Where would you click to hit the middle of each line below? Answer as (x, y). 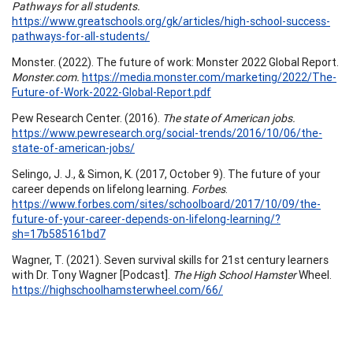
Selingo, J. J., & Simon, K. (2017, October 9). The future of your (166, 174)
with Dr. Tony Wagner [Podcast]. (92, 275)
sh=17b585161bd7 (59, 234)
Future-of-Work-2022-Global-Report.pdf (111, 92)
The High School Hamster (234, 275)
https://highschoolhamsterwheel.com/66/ (117, 290)
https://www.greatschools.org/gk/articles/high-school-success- (171, 21)
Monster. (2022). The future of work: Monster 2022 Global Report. (175, 62)
